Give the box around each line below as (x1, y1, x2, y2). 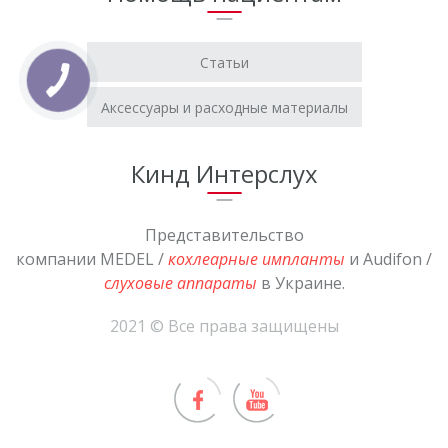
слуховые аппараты (103, 272, 257, 295)
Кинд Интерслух (130, 157, 318, 191)
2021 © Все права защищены (109, 315, 339, 338)
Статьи (199, 53, 249, 73)
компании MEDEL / (16, 248, 168, 271)
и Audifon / (345, 248, 432, 271)
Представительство (144, 224, 304, 247)
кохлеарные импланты (168, 248, 345, 271)
